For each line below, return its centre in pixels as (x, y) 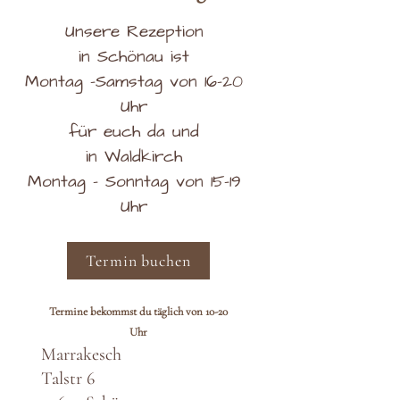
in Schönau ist (134, 56)
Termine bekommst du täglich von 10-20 (138, 311)
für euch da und (134, 131)
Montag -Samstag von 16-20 (134, 81)
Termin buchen (138, 260)
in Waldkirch (134, 156)
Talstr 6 (68, 378)
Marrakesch (81, 354)
